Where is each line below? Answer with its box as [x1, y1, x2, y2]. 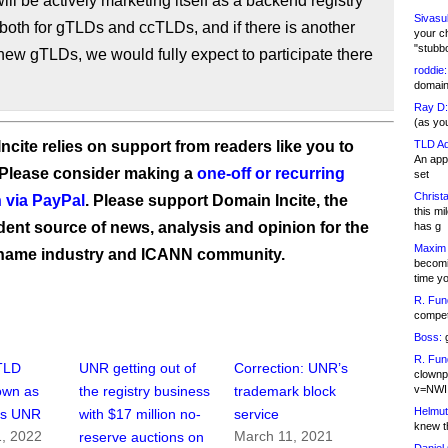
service [234, 406, 280, 423]
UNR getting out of [79, 360, 197, 377]
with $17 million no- [79, 406, 202, 423]
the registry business [79, 383, 211, 400]
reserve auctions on [79, 429, 205, 446]
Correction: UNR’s [234, 360, 349, 377]
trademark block [234, 383, 337, 400]
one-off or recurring [197, 165, 345, 182]
